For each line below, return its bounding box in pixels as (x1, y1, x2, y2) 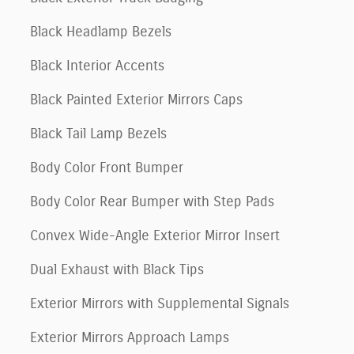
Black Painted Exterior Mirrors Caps (30, 92, 243, 107)
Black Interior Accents (30, 58, 164, 73)
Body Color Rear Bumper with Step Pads (30, 194, 274, 209)
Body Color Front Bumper (30, 160, 183, 175)
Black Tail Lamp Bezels (30, 126, 167, 141)
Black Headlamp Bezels (30, 24, 171, 40)
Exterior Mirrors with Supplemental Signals (30, 296, 289, 311)
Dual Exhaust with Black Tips (30, 262, 204, 277)
